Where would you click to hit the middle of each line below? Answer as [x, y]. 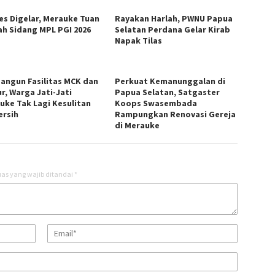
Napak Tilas [139, 40]
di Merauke [137, 125]
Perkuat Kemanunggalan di [170, 81]
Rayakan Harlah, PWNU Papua [174, 18]
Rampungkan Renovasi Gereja [176, 114]
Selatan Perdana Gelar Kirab [173, 29]
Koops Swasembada [156, 103]
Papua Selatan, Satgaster [168, 92]
